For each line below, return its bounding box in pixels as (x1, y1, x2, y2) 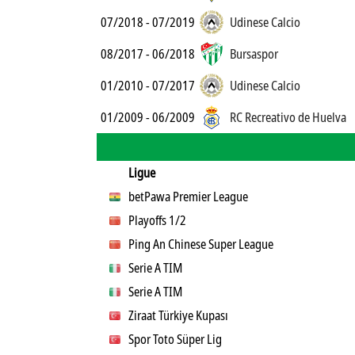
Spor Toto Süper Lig (128, 330, 223, 348)
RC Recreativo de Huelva (230, 109, 346, 126)
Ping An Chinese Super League (128, 235, 274, 253)
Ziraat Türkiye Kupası (128, 307, 229, 324)
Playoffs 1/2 (128, 212, 187, 229)
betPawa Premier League (128, 188, 249, 205)
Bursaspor (230, 45, 278, 63)
